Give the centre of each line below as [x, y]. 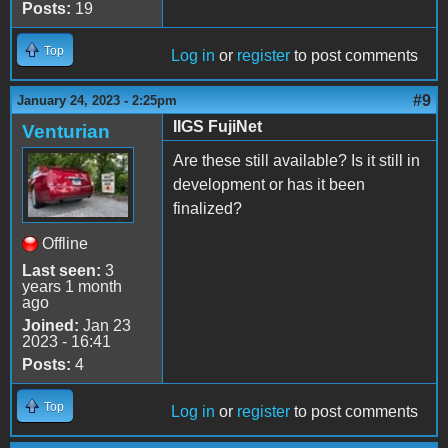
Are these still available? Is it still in [296, 161]
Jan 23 [105, 326]
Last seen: [61, 271]
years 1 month [72, 287]
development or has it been [269, 185]
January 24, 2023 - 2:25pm [97, 101]
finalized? [209, 209]
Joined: [50, 326]
